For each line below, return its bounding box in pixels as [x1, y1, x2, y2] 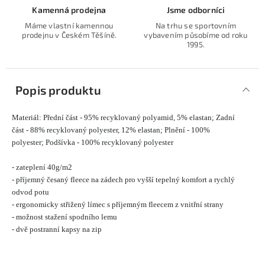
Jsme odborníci [166, 5, 225, 15]
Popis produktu [15, 83, 101, 97]
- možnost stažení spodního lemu [12, 212, 117, 221]
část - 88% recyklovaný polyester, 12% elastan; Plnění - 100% [12, 125, 210, 134]
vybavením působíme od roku [144, 30, 248, 40]
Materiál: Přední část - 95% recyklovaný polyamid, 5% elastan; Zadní [12, 113, 235, 122]
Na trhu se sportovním [155, 21, 237, 30]
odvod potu [12, 188, 49, 196]
